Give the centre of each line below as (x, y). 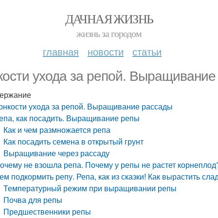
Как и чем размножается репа (57, 130)
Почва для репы (33, 200)
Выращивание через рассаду (57, 153)
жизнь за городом (109, 33)
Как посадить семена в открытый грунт (74, 141)
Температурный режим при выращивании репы (90, 188)
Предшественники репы (47, 211)
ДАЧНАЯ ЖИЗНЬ (109, 18)
